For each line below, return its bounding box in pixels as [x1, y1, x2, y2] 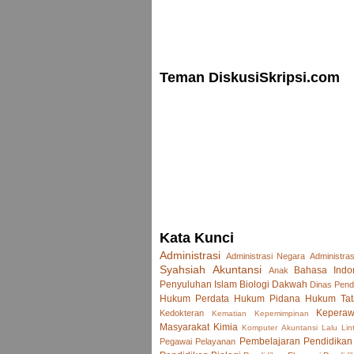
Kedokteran [160, 308, 204, 318]
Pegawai [160, 337, 192, 346]
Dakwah [272, 279, 307, 290]
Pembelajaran [239, 336, 300, 347]
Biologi [239, 279, 269, 290]
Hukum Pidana [233, 293, 300, 304]
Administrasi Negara [225, 251, 306, 261]
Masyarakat [160, 322, 209, 333]
